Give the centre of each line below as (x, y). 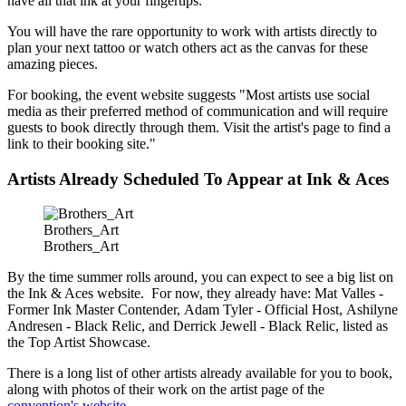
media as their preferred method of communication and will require (198, 111)
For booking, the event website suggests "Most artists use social (188, 94)
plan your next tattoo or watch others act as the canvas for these (188, 47)
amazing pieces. (53, 63)
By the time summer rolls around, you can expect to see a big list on (200, 277)
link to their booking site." (82, 143)
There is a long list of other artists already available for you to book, (200, 373)
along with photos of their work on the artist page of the (166, 390)
